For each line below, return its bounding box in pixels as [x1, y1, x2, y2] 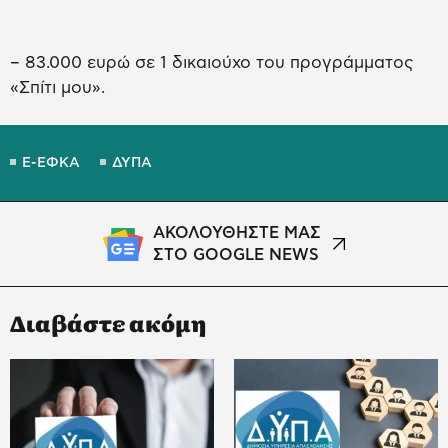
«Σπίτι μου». [10, 79, 105, 97]
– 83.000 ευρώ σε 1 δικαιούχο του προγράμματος [10, 54, 413, 72]
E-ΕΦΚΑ [22, 156, 80, 171]
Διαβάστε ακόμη [10, 306, 206, 340]
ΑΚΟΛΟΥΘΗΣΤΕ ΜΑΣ [153, 225, 321, 242]
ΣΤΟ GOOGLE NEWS [153, 247, 319, 264]
